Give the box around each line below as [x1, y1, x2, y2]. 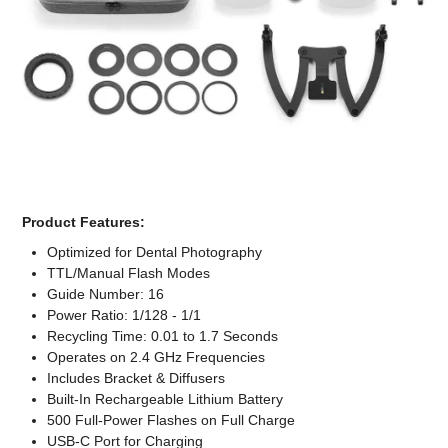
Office [201, 63, 247, 79]
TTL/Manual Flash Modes [47, 265, 211, 282]
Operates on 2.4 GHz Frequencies [47, 349, 266, 366]
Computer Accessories [140, 8, 308, 24]
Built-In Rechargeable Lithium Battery [47, 391, 284, 408]
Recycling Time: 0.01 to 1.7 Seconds [47, 328, 279, 345]
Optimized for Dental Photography [47, 244, 263, 261]
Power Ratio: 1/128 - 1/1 [47, 307, 202, 324]
